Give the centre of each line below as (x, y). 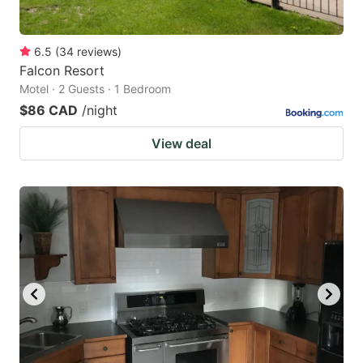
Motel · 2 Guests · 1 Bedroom (95, 88)
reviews (97, 51)
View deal (181, 143)
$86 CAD (49, 110)
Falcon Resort (62, 70)
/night (100, 110)
